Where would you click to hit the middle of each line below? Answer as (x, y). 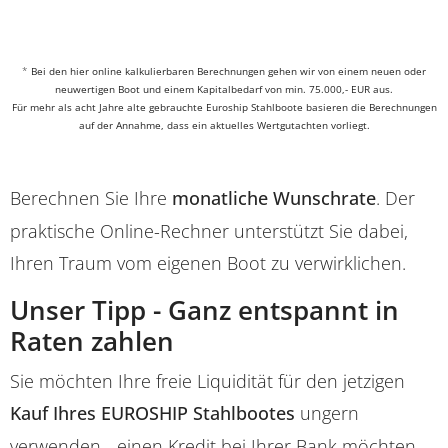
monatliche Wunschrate (274, 198)
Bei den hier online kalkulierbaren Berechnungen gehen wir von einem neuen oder (228, 71)
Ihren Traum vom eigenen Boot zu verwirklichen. (208, 263)
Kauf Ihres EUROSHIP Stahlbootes (152, 413)
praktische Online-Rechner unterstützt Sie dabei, (209, 231)
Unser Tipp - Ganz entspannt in (204, 310)
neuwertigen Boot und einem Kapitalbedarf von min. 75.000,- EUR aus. (224, 89)
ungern (327, 413)
